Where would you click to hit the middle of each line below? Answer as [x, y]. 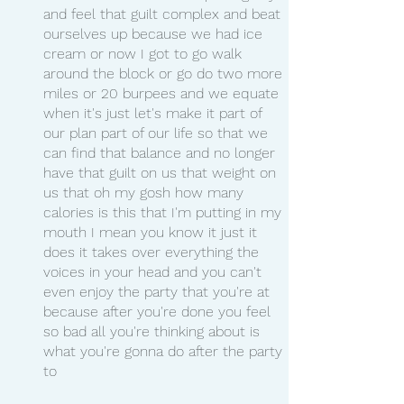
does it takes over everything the [153, 252]
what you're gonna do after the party [165, 351]
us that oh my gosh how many [146, 192]
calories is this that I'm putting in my [165, 212]
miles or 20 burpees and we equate [163, 93]
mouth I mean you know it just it [152, 232]
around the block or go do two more [165, 73]
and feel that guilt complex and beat [164, 14]
